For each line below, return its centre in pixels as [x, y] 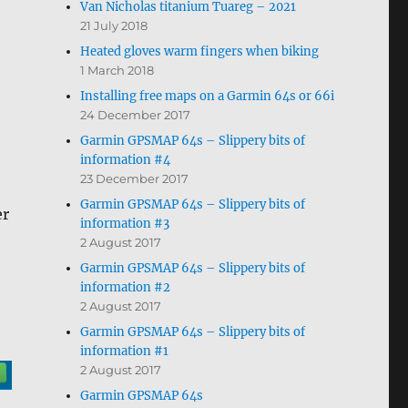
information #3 [125, 224]
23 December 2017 [135, 178]
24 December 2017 [136, 115]
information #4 [126, 160]
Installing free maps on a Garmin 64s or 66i [208, 96]
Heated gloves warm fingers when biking [200, 51]
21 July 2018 [114, 25]
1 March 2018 [117, 70]
